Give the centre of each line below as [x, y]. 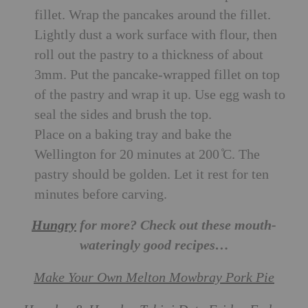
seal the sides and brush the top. [123, 114]
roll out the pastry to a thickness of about [149, 55]
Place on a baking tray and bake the [133, 134]
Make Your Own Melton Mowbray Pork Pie [154, 277]
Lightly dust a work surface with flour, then [156, 35]
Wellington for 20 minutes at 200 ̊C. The [147, 154]
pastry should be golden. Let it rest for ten [152, 174]
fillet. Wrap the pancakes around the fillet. [153, 15]
